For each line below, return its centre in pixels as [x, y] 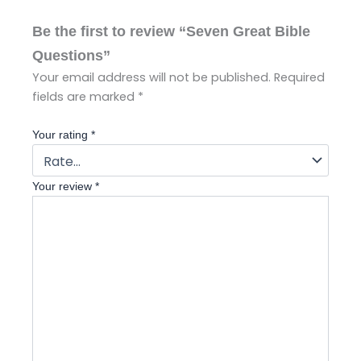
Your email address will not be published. [151, 77]
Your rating [62, 134]
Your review [64, 186]
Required [299, 77]
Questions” [71, 55]
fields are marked [85, 96]
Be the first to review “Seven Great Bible [171, 31]
